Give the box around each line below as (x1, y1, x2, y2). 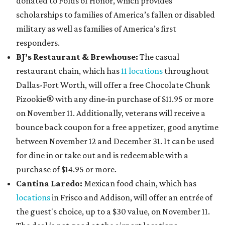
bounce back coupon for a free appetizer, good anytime (16, 122, 218, 133)
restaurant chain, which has (16, 66, 121, 76)
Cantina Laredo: (16, 178, 82, 189)
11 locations (121, 66, 163, 76)
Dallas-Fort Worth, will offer (16, 80, 122, 90)
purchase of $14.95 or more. (16, 164, 117, 175)
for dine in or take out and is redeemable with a (16, 150, 188, 161)
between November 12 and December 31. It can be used (16, 136, 214, 147)
